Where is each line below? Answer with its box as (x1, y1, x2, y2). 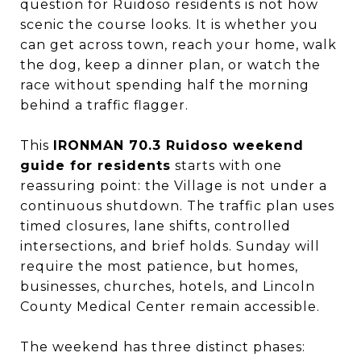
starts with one (171, 158, 282, 173)
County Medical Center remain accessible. (20, 299, 320, 314)
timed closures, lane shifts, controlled (20, 218, 291, 234)
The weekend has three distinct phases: (20, 339, 305, 355)
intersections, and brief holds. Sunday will (20, 239, 320, 254)
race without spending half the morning (20, 77, 309, 93)
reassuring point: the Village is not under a (20, 178, 327, 193)
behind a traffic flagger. (20, 98, 189, 113)
